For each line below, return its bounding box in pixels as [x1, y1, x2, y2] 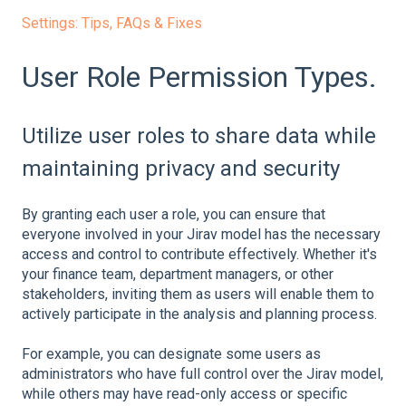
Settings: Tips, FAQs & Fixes [22, 14, 202, 33]
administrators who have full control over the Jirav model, [22, 365, 383, 383]
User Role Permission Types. [22, 60, 377, 95]
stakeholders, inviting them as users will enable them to [22, 285, 374, 304]
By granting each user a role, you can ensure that [22, 206, 325, 224]
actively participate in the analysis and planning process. [22, 305, 377, 324]
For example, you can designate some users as [22, 345, 321, 363]
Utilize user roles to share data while [22, 122, 376, 149]
